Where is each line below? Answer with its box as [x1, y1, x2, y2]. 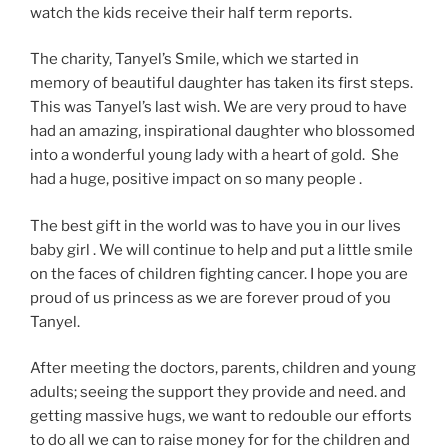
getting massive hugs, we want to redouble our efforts [30, 407, 412, 426]
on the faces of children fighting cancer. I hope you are [30, 264, 408, 283]
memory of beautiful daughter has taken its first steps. [30, 74, 413, 93]
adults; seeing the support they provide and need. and [30, 383, 406, 402]
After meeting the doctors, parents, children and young [30, 359, 416, 378]
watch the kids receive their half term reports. [30, 3, 352, 22]
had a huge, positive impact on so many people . [30, 170, 362, 189]
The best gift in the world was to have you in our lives [30, 216, 401, 235]
